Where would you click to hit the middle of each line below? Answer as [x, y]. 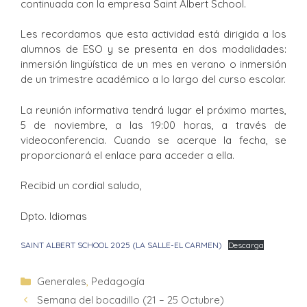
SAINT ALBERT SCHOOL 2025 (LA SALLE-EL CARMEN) [121, 245]
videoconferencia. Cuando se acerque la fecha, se [153, 140]
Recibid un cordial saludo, [81, 186]
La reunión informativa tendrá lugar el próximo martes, [153, 110]
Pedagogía [118, 282]
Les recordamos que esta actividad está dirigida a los [153, 34]
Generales [62, 282]
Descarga [246, 245]
